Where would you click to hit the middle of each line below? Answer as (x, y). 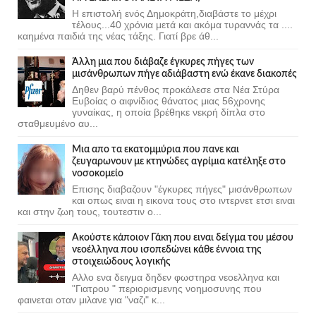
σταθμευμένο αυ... (58, 123)
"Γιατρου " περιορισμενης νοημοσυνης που (167, 288)
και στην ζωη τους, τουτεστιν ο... (90, 211)
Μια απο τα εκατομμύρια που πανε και (156, 149)
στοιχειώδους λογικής (121, 261)
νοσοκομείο (98, 173)
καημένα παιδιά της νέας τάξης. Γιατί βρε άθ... (118, 36)
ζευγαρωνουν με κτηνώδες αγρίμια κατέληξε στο (179, 161)
